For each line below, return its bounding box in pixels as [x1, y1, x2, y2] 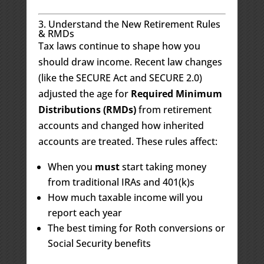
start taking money [119, 160, 206, 173]
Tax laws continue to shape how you [38, 39, 200, 52]
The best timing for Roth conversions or [47, 221, 225, 235]
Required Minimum [130, 87, 222, 100]
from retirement [136, 103, 212, 116]
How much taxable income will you [47, 190, 203, 204]
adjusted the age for [38, 87, 131, 100]
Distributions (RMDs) [38, 103, 136, 116]
